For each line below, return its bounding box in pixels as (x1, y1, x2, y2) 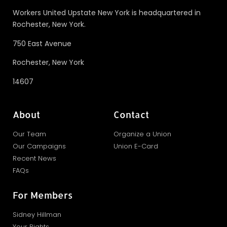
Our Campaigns (13, 141, 66, 151)
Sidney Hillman (13, 209, 61, 219)
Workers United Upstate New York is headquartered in (13, 8, 201, 18)
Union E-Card (113, 141, 158, 151)
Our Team (13, 129, 46, 139)
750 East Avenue (13, 38, 71, 49)
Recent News (13, 153, 56, 163)
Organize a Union (113, 129, 171, 139)
